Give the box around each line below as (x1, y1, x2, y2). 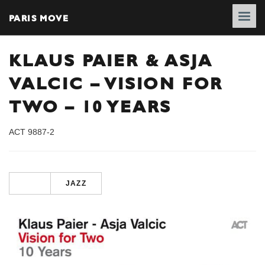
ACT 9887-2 (9, 127, 54, 137)
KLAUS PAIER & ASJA (9, 51, 213, 70)
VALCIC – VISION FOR (9, 74, 224, 93)
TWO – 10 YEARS (9, 97, 172, 116)
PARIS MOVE (9, 12, 69, 22)
